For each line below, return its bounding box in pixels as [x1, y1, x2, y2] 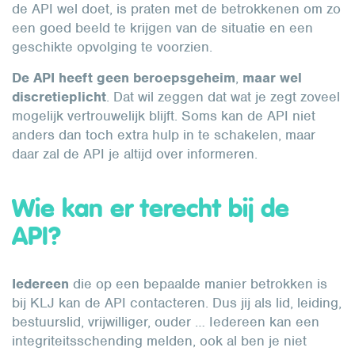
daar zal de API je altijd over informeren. [12, 145, 261, 162]
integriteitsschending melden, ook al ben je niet [12, 332, 307, 349]
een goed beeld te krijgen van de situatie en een [12, 19, 313, 36]
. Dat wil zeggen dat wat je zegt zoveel [106, 88, 340, 105]
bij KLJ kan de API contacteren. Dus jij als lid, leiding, [12, 294, 342, 311]
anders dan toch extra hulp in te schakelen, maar [12, 126, 315, 143]
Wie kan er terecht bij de [12, 192, 289, 225]
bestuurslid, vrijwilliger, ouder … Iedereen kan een [12, 313, 319, 330]
